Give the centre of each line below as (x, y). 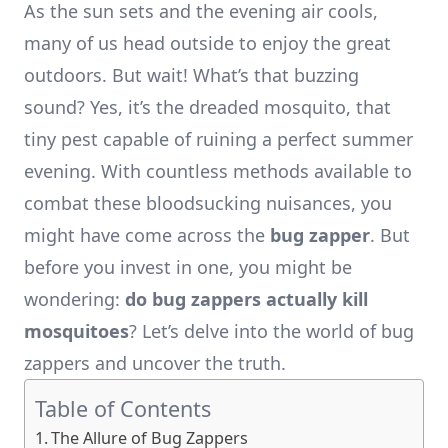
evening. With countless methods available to (218, 171)
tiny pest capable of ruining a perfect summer (218, 139)
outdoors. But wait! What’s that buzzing (191, 75)
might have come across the (147, 235)
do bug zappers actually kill (246, 299)
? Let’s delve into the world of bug (271, 331)
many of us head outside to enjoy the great (207, 43)
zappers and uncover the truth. (155, 363)
